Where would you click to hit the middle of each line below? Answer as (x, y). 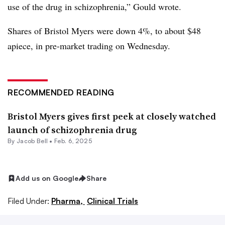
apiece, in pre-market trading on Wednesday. (90, 46)
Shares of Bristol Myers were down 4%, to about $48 (104, 31)
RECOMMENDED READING (61, 92)
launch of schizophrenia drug (72, 130)
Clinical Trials (113, 201)
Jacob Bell (32, 141)
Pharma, (68, 201)
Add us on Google (47, 178)
